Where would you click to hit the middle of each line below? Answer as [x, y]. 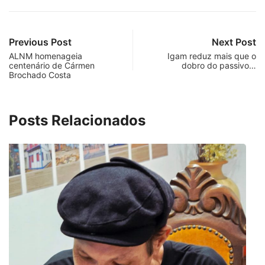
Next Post [234, 42]
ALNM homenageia [46, 56]
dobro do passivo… [219, 65]
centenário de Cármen [52, 65]
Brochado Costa [40, 75]
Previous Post [40, 42]
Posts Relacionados [77, 120]
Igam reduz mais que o [212, 56]
